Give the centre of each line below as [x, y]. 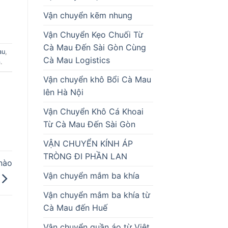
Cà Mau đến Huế [76, 207]
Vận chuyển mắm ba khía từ [96, 195]
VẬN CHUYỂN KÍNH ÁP [88, 143]
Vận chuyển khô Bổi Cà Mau [97, 79]
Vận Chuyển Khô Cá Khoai [93, 111]
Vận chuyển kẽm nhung [88, 15]
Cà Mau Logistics [76, 60]
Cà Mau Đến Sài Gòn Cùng [94, 47]
